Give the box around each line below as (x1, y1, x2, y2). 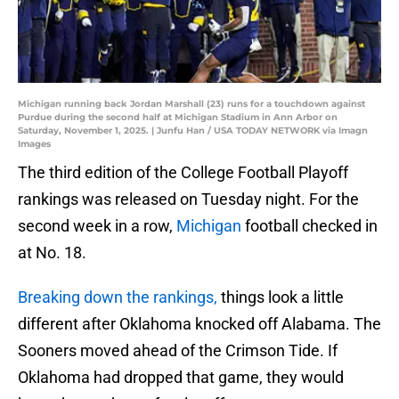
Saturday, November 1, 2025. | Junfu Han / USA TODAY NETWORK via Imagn (18, 125, 368, 137)
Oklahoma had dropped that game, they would (18, 368, 344, 387)
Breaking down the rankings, (18, 288, 217, 307)
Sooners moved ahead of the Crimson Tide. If (18, 341, 338, 361)
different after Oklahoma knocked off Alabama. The (18, 314, 381, 334)
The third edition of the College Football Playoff (18, 163, 348, 183)
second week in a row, (18, 216, 176, 236)
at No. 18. (18, 243, 86, 263)
